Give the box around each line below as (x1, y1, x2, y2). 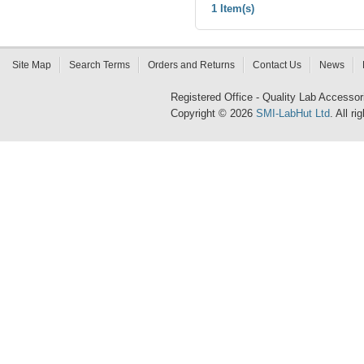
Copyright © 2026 (171, 107, 256, 119)
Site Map (12, 59, 51, 71)
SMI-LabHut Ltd (256, 107, 330, 119)
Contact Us (253, 59, 301, 71)
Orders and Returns (148, 59, 235, 71)
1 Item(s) (210, 2, 254, 15)
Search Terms (69, 59, 130, 71)
